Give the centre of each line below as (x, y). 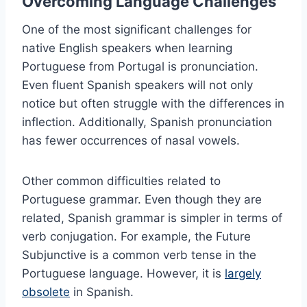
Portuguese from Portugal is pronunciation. (140, 67)
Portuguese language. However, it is (123, 274)
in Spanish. (102, 292)
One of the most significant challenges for (137, 30)
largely (243, 274)
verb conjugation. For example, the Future (136, 237)
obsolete (46, 292)
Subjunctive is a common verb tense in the (139, 255)
